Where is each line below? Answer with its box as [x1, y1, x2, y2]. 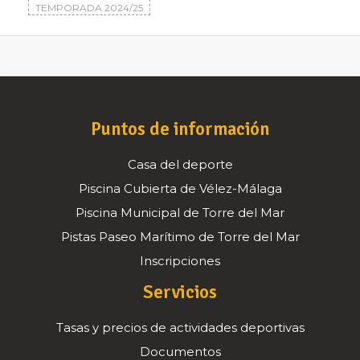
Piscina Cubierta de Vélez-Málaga [78, 182, 282, 196]
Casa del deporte [127, 157, 233, 172]
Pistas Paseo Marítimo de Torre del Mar [60, 230, 300, 244]
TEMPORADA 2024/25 [35, 2, 143, 14]
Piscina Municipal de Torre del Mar [76, 206, 284, 220]
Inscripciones [140, 254, 220, 268]
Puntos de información [91, 118, 269, 141]
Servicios [143, 281, 217, 304]
